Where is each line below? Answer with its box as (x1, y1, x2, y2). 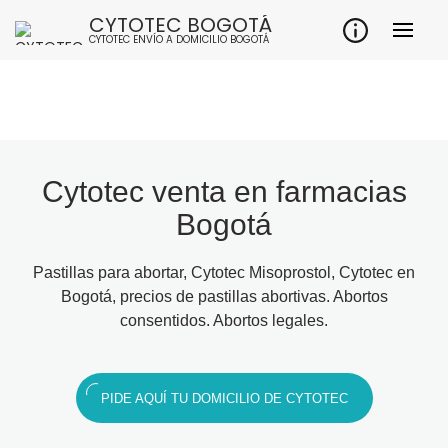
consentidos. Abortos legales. (120, 312, 328, 329)
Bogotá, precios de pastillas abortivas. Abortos (60, 288, 388, 305)
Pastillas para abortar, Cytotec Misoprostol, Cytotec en (33, 264, 415, 281)
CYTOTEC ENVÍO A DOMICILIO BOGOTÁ (89, 32, 269, 47)
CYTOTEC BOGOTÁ (89, 11, 272, 39)
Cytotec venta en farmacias (41, 175, 407, 208)
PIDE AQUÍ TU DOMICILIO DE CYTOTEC (100, 391, 348, 407)
